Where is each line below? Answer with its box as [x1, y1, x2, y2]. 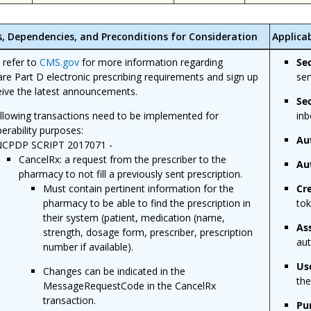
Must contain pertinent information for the [43, 181, 235, 195]
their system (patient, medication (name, [43, 210, 226, 224]
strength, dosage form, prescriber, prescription [43, 225, 253, 239]
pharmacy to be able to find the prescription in [43, 196, 251, 210]
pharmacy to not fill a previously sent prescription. [19, 167, 243, 180]
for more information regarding [79, 55, 224, 69]
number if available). [43, 239, 134, 253]
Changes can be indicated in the [43, 264, 186, 278]
